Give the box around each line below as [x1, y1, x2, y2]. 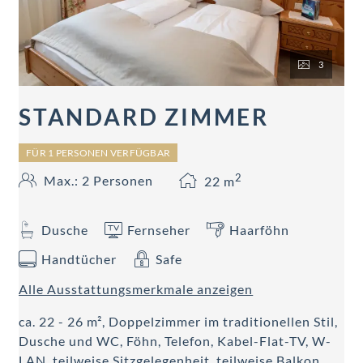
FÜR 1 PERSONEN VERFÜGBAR [26, 146, 170, 159]
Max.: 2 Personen [44, 172, 154, 188]
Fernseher [127, 222, 191, 238]
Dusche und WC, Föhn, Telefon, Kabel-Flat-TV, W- [19, 333, 332, 349]
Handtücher [41, 251, 117, 267]
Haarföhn [229, 222, 290, 238]
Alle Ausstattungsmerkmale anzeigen [19, 281, 254, 297]
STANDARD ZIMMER [19, 102, 269, 130]
